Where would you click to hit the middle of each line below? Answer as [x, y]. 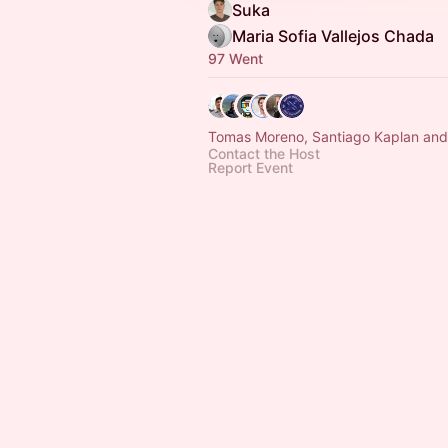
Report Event [250, 167]
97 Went [235, 58]
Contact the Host [264, 153]
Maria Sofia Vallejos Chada [333, 36]
